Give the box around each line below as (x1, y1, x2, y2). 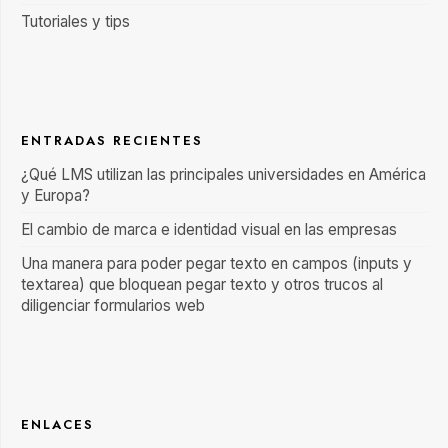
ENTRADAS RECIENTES (21, 131, 203, 150)
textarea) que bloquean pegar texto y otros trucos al (21, 275, 383, 294)
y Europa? (21, 186, 90, 205)
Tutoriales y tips (21, 12, 130, 31)
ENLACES (21, 415, 94, 434)
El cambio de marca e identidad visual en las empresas (21, 220, 397, 239)
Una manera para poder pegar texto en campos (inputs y (21, 254, 412, 273)
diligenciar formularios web (21, 296, 205, 315)
